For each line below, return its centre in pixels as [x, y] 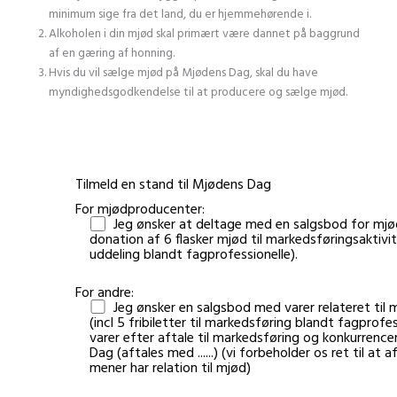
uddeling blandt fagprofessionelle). [194, 255]
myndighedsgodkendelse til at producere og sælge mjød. [198, 92]
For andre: [105, 293]
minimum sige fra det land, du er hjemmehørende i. [180, 14]
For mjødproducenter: [140, 210]
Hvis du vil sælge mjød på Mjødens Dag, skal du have [183, 73]
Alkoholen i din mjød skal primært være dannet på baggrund [204, 34]
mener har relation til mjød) [170, 368]
